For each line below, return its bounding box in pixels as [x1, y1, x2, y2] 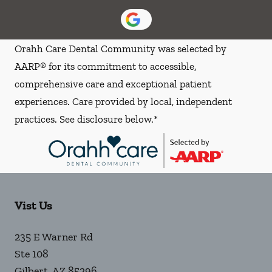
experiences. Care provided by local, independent [15, 95, 232, 107]
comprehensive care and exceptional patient [15, 77, 211, 90]
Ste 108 [15, 247, 49, 261]
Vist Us [15, 198, 52, 213]
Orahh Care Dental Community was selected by [15, 42, 226, 55]
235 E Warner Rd [15, 230, 93, 244]
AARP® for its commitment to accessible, [15, 59, 196, 72]
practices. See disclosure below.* [15, 112, 158, 125]
